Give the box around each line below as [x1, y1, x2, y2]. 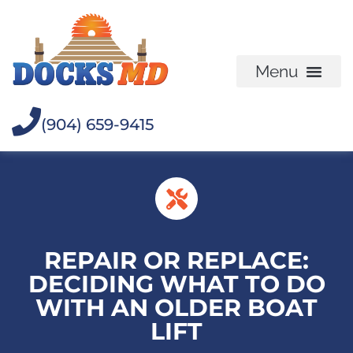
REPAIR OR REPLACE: [44, 246, 309, 276]
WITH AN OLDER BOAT [35, 293, 318, 323]
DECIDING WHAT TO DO [28, 269, 325, 299]
